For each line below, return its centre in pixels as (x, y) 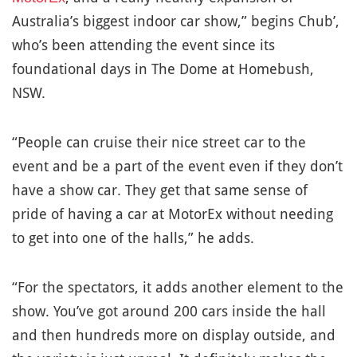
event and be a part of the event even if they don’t (177, 166)
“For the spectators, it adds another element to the (178, 287)
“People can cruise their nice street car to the (159, 142)
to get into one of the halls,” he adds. (133, 238)
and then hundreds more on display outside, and (174, 335)
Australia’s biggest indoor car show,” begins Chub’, (176, 21)
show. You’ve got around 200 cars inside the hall (169, 311)
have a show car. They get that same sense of (160, 190)
